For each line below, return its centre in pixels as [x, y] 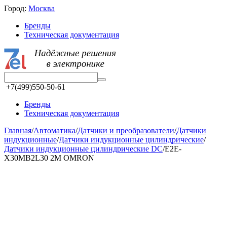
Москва [42, 8]
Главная [18, 130]
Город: [16, 8]
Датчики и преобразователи [126, 130]
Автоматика [54, 130]
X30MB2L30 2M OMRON [49, 158]
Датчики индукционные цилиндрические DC [83, 149]
